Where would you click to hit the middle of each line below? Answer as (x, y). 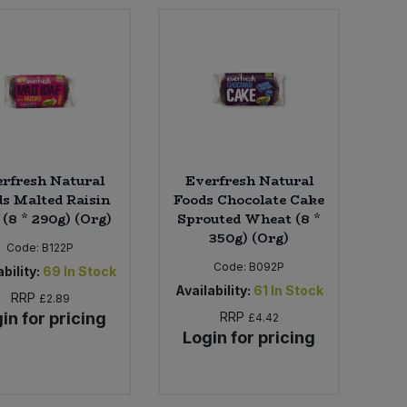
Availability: (213, 290)
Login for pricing (249, 337)
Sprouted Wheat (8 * (249, 218)
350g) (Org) (249, 238)
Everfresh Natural (249, 180)
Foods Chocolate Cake (249, 199)
